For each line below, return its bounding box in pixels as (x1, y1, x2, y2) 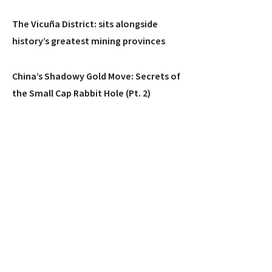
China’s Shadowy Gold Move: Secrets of (12, 70, 180, 83)
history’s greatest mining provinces (12, 35, 165, 48)
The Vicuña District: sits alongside (12, 18, 158, 31)
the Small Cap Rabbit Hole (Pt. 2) (12, 87, 151, 100)
